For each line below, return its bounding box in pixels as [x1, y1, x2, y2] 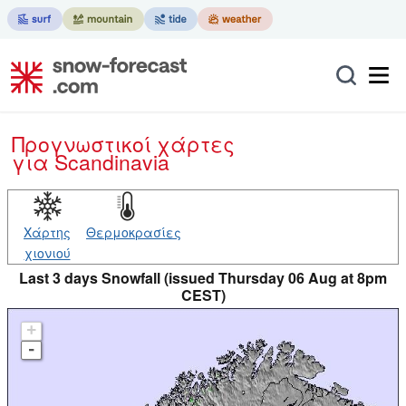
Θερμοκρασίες [86, 223, 181, 241]
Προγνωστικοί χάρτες [24, 129, 235, 159]
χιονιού [24, 244, 71, 262]
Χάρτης [24, 223, 71, 241]
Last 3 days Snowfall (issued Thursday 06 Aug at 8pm [19, 267, 387, 288]
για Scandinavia [12, 147, 169, 177]
